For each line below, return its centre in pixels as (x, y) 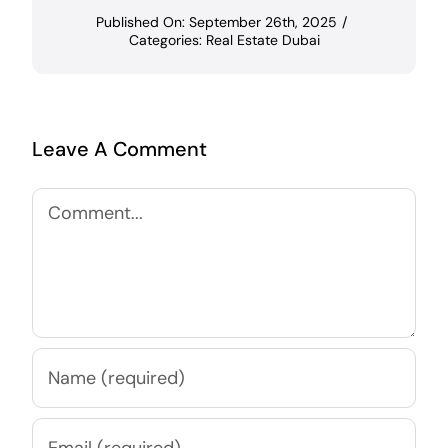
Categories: (167, 40)
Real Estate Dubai (262, 40)
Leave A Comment (119, 149)
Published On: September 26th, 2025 (216, 22)
